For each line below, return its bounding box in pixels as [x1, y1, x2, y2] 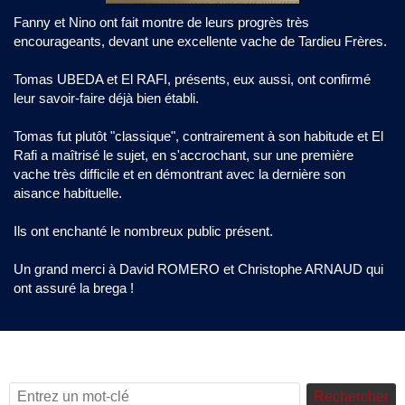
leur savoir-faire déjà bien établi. [14, 90, 199, 106]
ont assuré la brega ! [14, 280, 134, 296]
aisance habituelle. [14, 185, 122, 201]
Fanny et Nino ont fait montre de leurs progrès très [14, 14, 309, 30]
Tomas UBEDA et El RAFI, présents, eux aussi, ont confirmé [14, 71, 371, 87]
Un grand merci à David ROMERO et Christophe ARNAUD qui [14, 261, 383, 277]
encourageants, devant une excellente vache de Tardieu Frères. [14, 33, 387, 49]
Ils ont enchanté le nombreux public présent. [14, 223, 273, 239]
